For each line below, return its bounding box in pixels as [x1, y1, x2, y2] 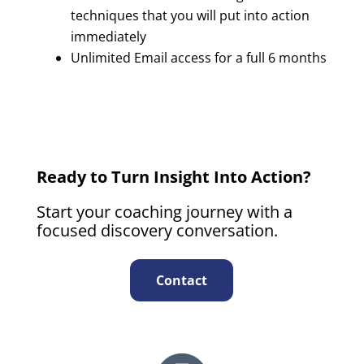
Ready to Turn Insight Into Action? [36, 166, 311, 188]
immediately [70, 28, 146, 46]
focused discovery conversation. [36, 219, 278, 242]
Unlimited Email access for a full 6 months [70, 49, 327, 67]
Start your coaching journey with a [36, 201, 292, 223]
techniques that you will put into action [70, 6, 310, 25]
